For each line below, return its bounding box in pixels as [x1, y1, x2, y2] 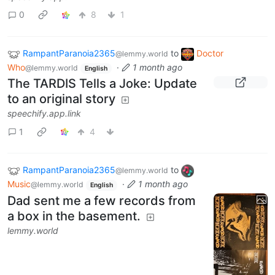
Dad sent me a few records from [7, 193, 196, 208]
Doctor [196, 47, 223, 58]
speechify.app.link [7, 108, 81, 119]
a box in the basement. [7, 208, 141, 223]
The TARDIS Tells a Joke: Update [7, 76, 197, 91]
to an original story [7, 91, 115, 107]
